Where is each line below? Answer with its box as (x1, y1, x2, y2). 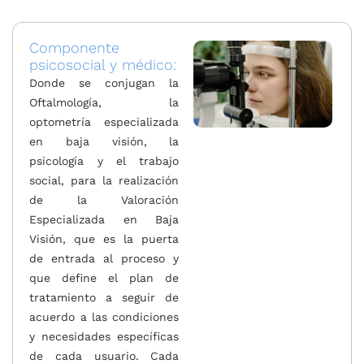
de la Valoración (29, 193, 180, 206)
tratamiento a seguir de (29, 290, 180, 304)
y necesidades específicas (29, 329, 180, 343)
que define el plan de (29, 271, 180, 284)
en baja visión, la (29, 134, 180, 148)
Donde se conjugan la (29, 76, 180, 89)
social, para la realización (29, 173, 180, 187)
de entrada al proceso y (29, 251, 180, 265)
